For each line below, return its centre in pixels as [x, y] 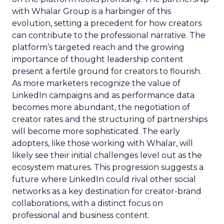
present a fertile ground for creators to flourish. [107, 71]
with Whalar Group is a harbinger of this [91, 11]
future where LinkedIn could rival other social [104, 179]
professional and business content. [81, 215]
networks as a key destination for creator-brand [107, 191]
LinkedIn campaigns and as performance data [103, 95]
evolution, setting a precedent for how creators [107, 23]
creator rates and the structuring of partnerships [110, 119]
